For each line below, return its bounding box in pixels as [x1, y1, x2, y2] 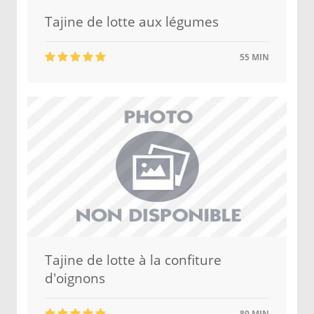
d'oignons [45, 269, 105, 287]
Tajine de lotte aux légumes [45, 13, 219, 31]
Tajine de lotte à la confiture [45, 251, 221, 269]
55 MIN [238, 51, 269, 63]
